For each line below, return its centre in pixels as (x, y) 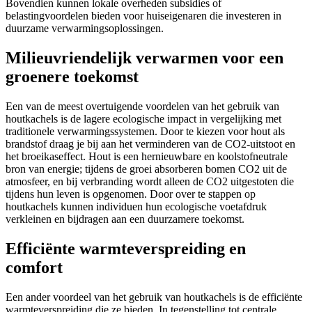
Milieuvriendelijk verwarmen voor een (145, 58)
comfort (34, 267)
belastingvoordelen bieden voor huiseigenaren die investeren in (143, 16)
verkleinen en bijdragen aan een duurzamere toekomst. (125, 219)
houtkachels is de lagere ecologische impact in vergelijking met (143, 119)
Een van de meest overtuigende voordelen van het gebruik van (142, 107)
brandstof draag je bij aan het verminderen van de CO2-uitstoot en (150, 144)
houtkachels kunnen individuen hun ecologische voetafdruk (136, 207)
